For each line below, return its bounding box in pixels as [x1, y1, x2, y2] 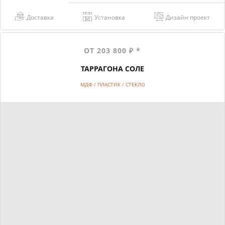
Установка [94, 13, 125, 22]
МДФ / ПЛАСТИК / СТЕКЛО [80, 80, 145, 88]
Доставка [26, 13, 54, 22]
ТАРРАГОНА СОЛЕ [81, 63, 144, 73]
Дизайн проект [165, 13, 210, 22]
